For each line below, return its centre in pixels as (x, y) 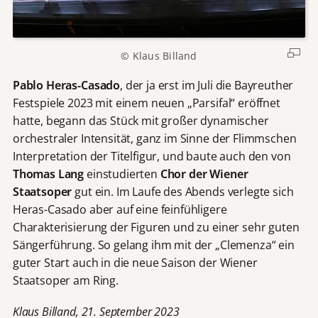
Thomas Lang (48, 174)
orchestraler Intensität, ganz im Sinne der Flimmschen (154, 138)
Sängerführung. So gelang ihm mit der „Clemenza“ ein (153, 245)
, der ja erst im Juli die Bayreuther (207, 85)
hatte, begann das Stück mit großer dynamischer (141, 120)
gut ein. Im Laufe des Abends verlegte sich (183, 191)
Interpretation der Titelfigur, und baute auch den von (152, 156)
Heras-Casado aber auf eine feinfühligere (120, 209)
